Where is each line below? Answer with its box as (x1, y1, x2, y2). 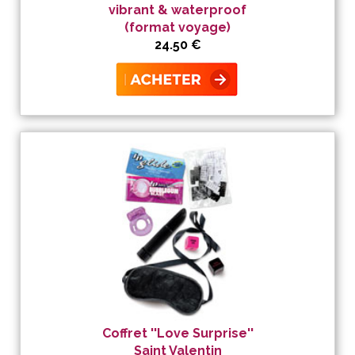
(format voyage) (124, 20, 231, 35)
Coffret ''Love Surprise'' (101, 326, 254, 341)
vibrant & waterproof (109, 2, 246, 17)
